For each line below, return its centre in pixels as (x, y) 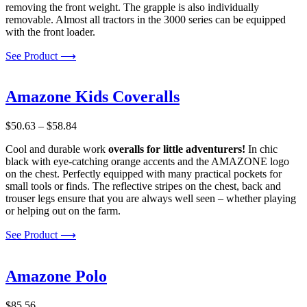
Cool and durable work (56, 149)
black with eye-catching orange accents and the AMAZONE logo (147, 162)
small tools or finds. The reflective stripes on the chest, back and (143, 186)
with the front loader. (50, 32)
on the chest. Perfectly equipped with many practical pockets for (144, 174)
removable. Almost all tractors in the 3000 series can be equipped (146, 19)
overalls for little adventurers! (175, 149)
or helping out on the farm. (63, 211)
